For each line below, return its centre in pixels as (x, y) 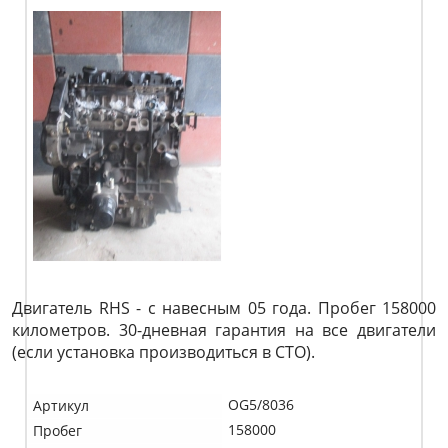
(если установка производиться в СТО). (163, 352)
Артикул (61, 405)
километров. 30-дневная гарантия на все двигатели (224, 330)
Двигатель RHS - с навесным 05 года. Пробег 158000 (224, 308)
